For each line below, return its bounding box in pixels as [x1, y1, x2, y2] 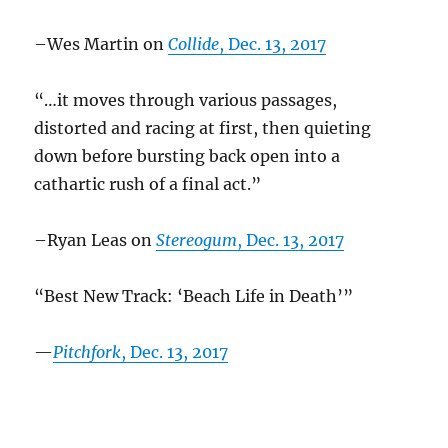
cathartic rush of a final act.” [34, 173, 262, 194]
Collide [168, 33, 220, 54]
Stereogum [156, 229, 238, 250]
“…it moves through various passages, [34, 89, 338, 110]
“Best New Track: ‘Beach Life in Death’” [34, 285, 354, 306]
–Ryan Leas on [34, 229, 157, 250]
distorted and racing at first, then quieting [34, 117, 372, 138]
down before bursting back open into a [34, 145, 341, 166]
